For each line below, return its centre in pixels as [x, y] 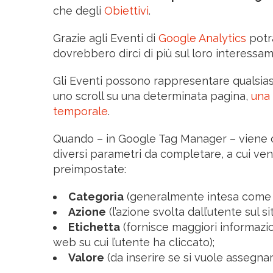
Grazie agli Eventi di [106, 38]
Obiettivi [126, 10]
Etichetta [94, 227]
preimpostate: [90, 169]
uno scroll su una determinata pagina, [152, 96]
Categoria [96, 196]
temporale [80, 111]
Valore [86, 257]
